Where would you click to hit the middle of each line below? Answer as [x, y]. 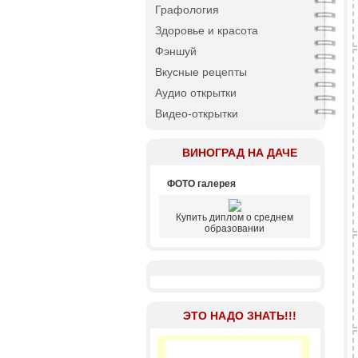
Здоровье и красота [207, 30]
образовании [235, 229]
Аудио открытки [196, 93]
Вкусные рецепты [201, 72]
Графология [187, 10]
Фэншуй [176, 51]
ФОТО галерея [201, 184]
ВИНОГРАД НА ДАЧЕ [239, 153]
